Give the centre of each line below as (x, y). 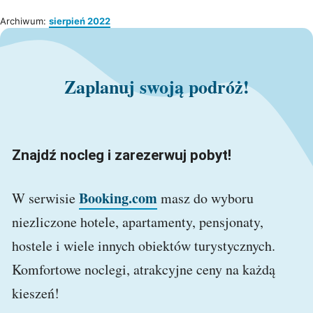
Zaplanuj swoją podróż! (156, 87)
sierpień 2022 (80, 21)
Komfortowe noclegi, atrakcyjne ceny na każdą (144, 270)
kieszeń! (36, 293)
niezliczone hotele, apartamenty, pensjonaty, (138, 222)
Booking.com (118, 198)
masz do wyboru (205, 198)
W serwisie (45, 198)
